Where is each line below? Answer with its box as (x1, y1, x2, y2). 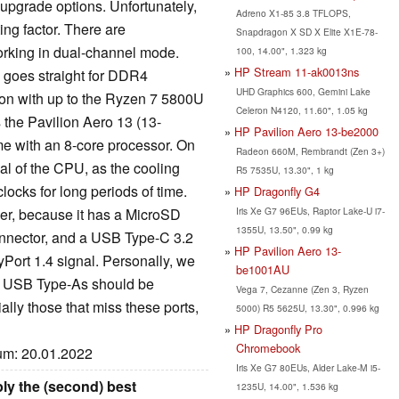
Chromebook (235, 338, 300, 356)
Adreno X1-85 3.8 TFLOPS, (235, 5, 351, 20)
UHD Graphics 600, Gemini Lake (235, 84, 370, 98)
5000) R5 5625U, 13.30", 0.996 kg (235, 300, 379, 314)
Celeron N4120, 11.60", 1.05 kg (235, 102, 368, 117)
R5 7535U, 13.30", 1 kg (235, 162, 334, 176)
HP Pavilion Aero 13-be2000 (234, 122, 379, 140)
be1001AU (235, 260, 289, 278)
